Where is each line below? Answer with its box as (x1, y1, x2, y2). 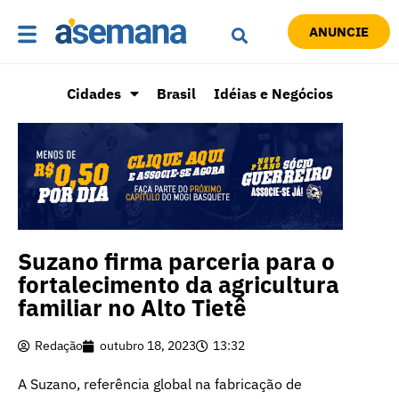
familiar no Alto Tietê (18, 292, 247, 323)
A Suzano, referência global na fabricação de (18, 375, 302, 394)
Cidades (66, 85, 121, 103)
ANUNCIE (308, 23, 369, 41)
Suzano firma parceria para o (18, 246, 335, 277)
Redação (35, 338, 83, 354)
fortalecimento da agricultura (18, 269, 339, 300)
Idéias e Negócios (213, 85, 333, 103)
